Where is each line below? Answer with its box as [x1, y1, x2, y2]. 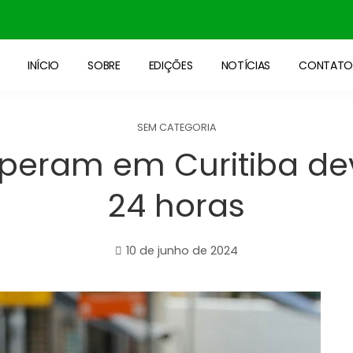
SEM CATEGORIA [136, 121, 217, 134]
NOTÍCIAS [221, 58, 271, 73]
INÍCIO [27, 58, 60, 73]
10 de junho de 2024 [126, 243, 238, 258]
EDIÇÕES [148, 58, 193, 73]
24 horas [108, 184, 245, 228]
